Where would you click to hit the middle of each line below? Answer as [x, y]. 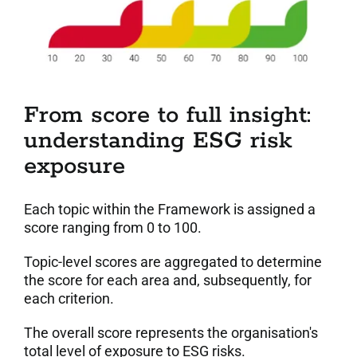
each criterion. [69, 299]
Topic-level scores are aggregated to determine [173, 262]
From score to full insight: [167, 116]
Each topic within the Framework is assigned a [169, 210]
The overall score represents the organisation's [171, 333]
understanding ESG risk [157, 141]
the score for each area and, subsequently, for [167, 280]
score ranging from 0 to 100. [112, 228]
